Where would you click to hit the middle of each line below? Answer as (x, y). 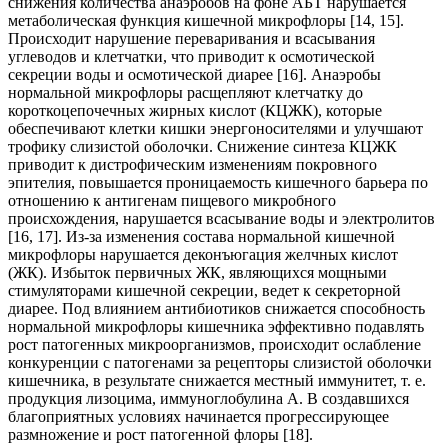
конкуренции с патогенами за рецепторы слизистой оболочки (220, 362)
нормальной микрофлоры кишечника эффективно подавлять (216, 326)
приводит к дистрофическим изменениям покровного (192, 164)
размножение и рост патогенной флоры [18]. (160, 434)
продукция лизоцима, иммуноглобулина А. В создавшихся (208, 398)
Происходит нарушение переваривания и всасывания (191, 38)
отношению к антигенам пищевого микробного (172, 200)
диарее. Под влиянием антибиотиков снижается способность (216, 308)
